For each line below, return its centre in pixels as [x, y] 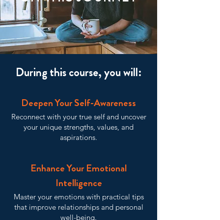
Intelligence [79, 183]
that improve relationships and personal [79, 207]
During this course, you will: [79, 72]
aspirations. [79, 137]
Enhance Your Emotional [79, 168]
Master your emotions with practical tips [79, 197]
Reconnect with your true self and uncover [79, 117]
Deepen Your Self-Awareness [79, 103]
